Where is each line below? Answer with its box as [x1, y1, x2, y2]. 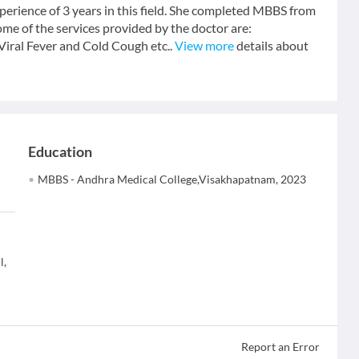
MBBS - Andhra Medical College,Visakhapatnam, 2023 [38, 172, 307, 186]
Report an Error [240, 340, 320, 353]
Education [28, 143, 93, 160]
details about [234, 38, 309, 53]
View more [175, 38, 234, 53]
